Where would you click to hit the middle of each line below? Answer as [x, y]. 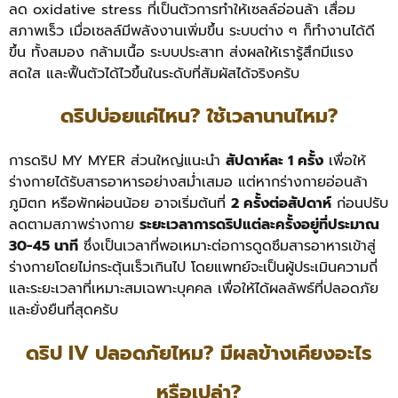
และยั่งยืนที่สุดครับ [64, 310]
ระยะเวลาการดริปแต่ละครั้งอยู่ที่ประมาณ [259, 225]
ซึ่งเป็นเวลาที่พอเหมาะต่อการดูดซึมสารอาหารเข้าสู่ [227, 247]
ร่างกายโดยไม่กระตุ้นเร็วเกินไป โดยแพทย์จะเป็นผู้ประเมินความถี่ [193, 268]
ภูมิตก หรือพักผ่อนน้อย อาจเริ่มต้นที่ [120, 204]
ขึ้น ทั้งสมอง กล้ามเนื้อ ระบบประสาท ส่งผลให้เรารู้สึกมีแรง [181, 52]
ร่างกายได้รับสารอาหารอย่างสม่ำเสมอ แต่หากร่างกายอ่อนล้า [188, 183]
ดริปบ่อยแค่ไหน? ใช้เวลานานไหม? [199, 116]
